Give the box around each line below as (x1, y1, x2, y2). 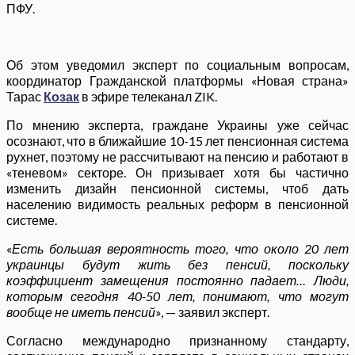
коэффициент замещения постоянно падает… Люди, (6, 272, 349, 288)
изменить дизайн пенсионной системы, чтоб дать (6, 180, 349, 196)
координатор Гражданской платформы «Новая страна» (6, 72, 349, 88)
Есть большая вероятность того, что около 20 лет (12, 240, 349, 256)
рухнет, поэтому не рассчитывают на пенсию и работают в (6, 148, 349, 164)
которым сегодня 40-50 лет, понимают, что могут (6, 288, 349, 303)
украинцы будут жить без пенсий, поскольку (6, 256, 349, 272)
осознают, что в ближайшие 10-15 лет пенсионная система (6, 132, 349, 148)
